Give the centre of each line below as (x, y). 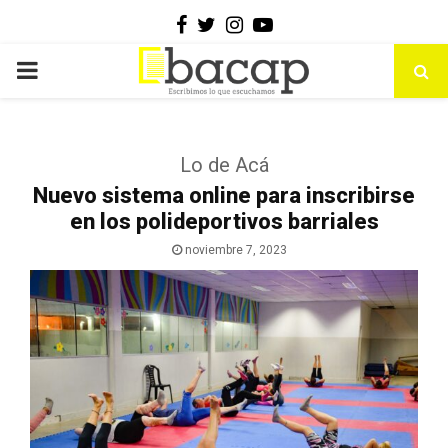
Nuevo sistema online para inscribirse (224, 195)
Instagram (285, 24)
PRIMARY (66, 70)
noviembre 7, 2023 (235, 250)
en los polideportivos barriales (224, 221)
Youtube (307, 24)
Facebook (230, 24)
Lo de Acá (224, 165)
